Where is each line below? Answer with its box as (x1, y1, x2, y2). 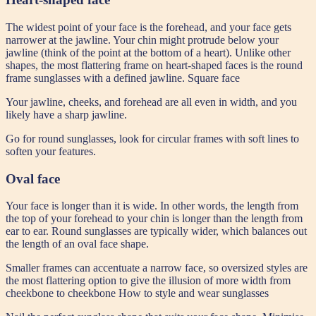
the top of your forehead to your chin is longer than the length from (6, 212, 303, 225)
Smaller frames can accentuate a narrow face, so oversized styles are (6, 262, 308, 274)
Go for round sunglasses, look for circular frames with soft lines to (6, 133, 299, 145)
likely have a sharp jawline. (6, 109, 127, 121)
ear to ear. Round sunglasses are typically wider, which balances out (6, 225, 307, 238)
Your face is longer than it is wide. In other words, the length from (6, 200, 298, 212)
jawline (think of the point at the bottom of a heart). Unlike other (6, 47, 291, 59)
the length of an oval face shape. (6, 238, 149, 250)
